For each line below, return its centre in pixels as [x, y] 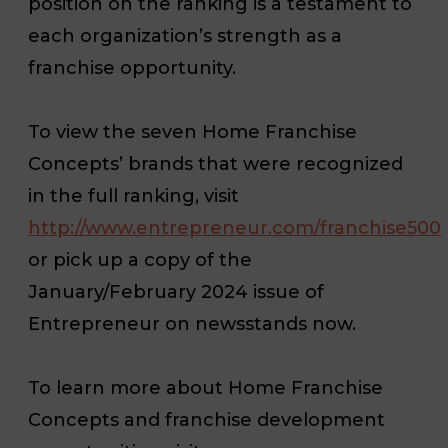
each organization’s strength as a [185, 35]
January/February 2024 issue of [176, 291]
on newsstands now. [260, 323]
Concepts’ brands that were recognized [215, 163]
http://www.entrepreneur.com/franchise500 [234, 227]
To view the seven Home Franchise [192, 131]
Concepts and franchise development [206, 419]
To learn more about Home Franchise [205, 387]
